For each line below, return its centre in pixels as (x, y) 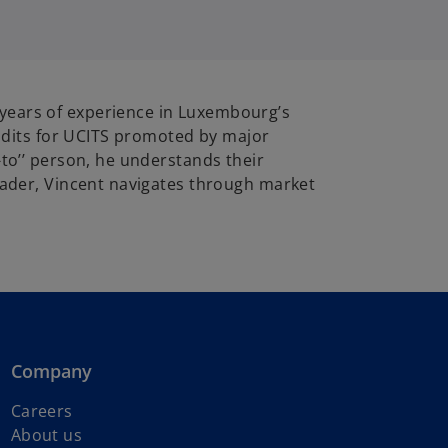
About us (46, 435)
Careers (41, 411)
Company (51, 371)
